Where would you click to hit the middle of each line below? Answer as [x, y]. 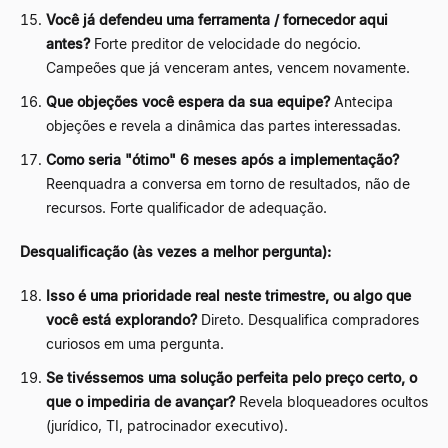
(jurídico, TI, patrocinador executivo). [167, 425]
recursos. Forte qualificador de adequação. [186, 207]
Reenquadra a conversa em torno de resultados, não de [228, 183]
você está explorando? [121, 319]
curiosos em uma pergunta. [135, 343]
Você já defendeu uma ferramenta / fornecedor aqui [217, 19]
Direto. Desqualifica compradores [310, 319]
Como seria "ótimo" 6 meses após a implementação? [222, 159]
